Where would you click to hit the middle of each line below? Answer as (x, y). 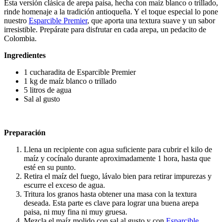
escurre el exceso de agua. (64, 185)
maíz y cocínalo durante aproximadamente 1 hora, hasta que (117, 158)
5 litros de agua (48, 90)
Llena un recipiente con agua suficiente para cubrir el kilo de (118, 149)
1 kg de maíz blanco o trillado (70, 81)
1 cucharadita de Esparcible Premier (80, 72)
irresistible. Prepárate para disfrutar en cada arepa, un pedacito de (105, 29)
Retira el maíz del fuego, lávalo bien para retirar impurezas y (118, 176)
